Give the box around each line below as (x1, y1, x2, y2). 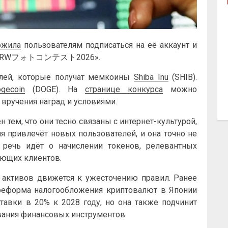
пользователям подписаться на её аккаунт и (21, 40, 197, 50)
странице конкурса (85, 84, 163, 94)
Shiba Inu (133, 72, 168, 82)
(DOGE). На (25, 84, 85, 94)
